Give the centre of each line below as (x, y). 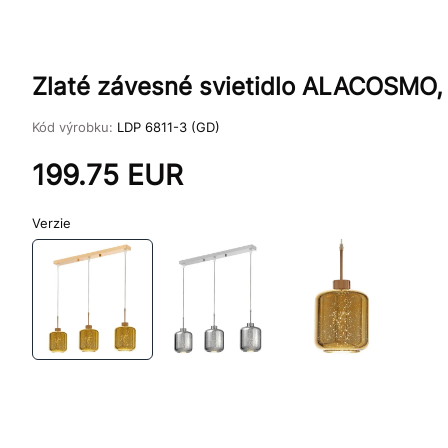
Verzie (51, 223)
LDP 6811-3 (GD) (168, 127)
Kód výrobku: (74, 127)
